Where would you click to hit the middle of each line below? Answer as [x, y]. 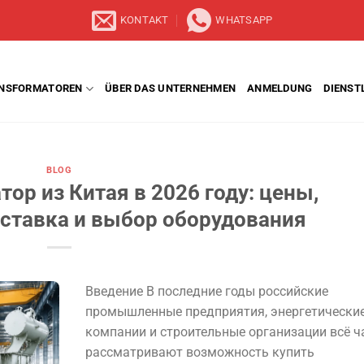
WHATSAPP [244, 20]
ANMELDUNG [280, 88]
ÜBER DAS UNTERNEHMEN [171, 88]
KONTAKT [144, 20]
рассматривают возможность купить [199, 352]
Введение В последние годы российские [206, 291]
